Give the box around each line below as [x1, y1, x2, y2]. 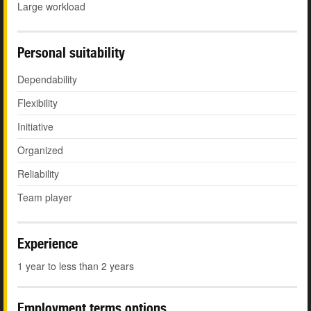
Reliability [17, 167, 59, 181]
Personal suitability [17, 44, 125, 61]
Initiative [17, 119, 53, 134]
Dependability [17, 72, 77, 87]
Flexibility [17, 96, 58, 110]
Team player [17, 190, 72, 205]
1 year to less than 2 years [17, 259, 134, 274]
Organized [17, 143, 63, 158]
